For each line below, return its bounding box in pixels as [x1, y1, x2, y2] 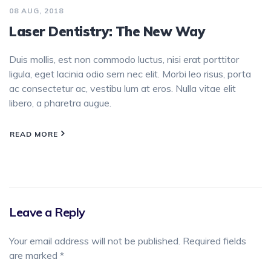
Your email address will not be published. [9, 234, 180, 247]
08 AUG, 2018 [9, 6, 64, 16]
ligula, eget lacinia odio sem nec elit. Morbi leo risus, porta [9, 68, 251, 80]
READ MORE [10, 129, 58, 139]
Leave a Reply [9, 204, 85, 220]
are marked [9, 249, 60, 261]
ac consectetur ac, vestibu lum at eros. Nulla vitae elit [9, 82, 236, 95]
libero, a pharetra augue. [9, 97, 111, 109]
